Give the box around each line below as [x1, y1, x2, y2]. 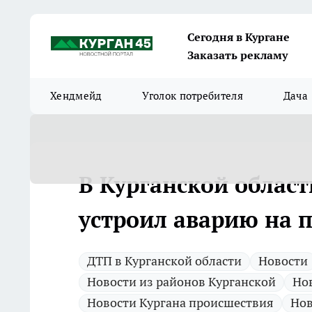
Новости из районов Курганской [87, 274, 276, 290]
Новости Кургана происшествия [87, 295, 274, 311]
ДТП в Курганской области [87, 253, 242, 269]
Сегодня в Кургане [187, 30, 290, 44]
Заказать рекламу [187, 48, 288, 62]
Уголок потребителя [142, 89, 243, 102]
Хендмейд [50, 89, 102, 102]
